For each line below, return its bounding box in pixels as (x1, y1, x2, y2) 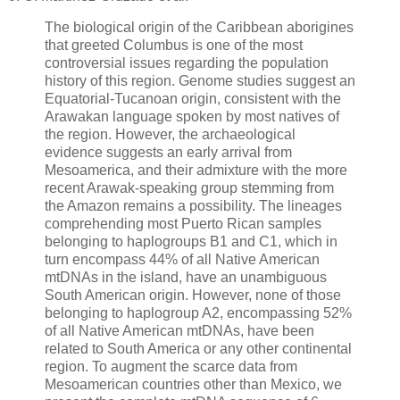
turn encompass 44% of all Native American (45, 252, 320, 268)
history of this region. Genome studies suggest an (45, 73, 355, 89)
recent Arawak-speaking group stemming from (45, 180, 334, 196)
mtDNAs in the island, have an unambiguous (45, 270, 327, 286)
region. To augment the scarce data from (45, 359, 297, 375)
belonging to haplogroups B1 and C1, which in (45, 234, 337, 250)
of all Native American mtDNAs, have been (45, 323, 314, 339)
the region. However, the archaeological (45, 127, 296, 143)
